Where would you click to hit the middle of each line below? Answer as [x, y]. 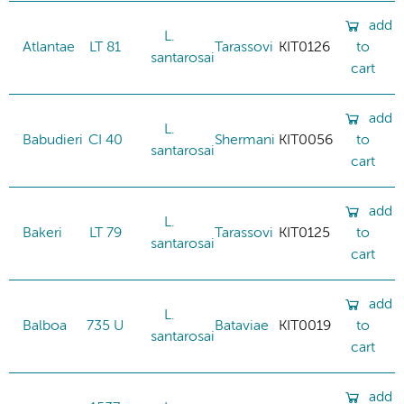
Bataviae [242, 326]
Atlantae [49, 47]
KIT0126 [304, 47]
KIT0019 [305, 326]
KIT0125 [304, 233]
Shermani [245, 140]
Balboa [45, 326]
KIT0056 [306, 140]
